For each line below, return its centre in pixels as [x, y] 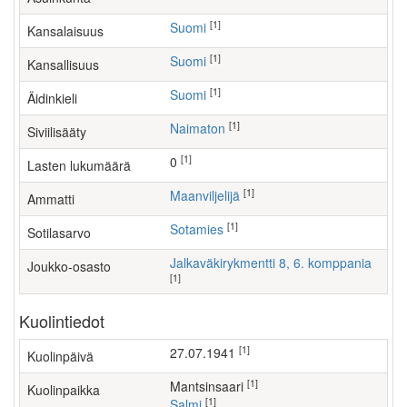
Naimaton [202, 128]
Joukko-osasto [69, 266]
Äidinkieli [52, 98]
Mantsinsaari [214, 386]
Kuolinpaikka [64, 390]
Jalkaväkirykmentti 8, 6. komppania [274, 263]
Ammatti [51, 199]
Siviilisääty [57, 132]
